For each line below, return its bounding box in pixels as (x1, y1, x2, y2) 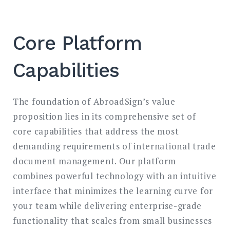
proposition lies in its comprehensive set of (13, 110, 196, 122)
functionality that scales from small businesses (13, 214, 212, 226)
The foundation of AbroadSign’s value (13, 95, 176, 107)
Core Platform (13, 31, 142, 54)
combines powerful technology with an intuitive (13, 169, 217, 182)
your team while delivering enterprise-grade (13, 199, 202, 212)
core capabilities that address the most (13, 125, 179, 137)
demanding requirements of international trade (13, 140, 216, 152)
